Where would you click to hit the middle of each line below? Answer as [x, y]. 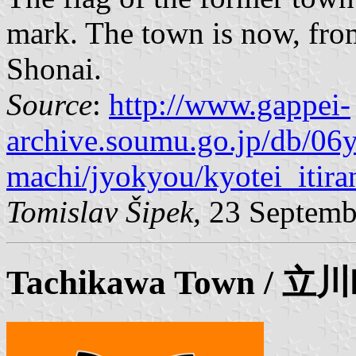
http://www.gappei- [230, 105]
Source [49, 105]
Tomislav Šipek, [104, 212]
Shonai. [54, 69]
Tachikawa [86, 283]
